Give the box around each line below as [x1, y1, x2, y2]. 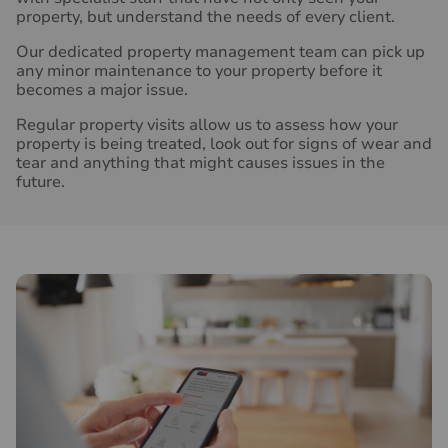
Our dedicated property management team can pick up [16, 41, 425, 64]
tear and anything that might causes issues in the [16, 152, 385, 175]
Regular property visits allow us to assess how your [16, 114, 398, 137]
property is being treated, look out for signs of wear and [16, 133, 432, 156]
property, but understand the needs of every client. [16, 6, 395, 29]
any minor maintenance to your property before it [16, 60, 382, 83]
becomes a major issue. [16, 79, 188, 102]
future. [16, 171, 69, 194]
